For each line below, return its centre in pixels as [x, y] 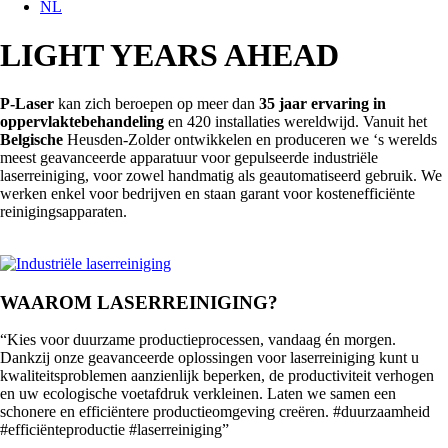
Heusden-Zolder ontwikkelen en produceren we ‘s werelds [250, 139]
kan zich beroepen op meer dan [156, 103]
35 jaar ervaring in [322, 103]
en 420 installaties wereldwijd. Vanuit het [295, 121]
